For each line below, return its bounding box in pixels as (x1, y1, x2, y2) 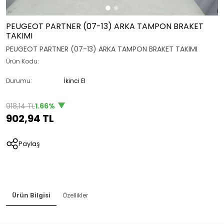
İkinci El (64, 76, 85, 85)
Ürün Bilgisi (12, 191, 50, 199)
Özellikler (62, 191, 88, 199)
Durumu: (6, 76, 32, 85)
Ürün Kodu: (6, 57, 39, 66)
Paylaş (18, 138, 40, 148)
